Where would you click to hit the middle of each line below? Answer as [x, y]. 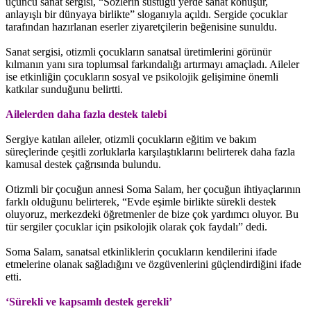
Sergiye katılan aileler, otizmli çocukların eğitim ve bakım [131, 139]
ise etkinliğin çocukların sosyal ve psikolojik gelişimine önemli [142, 76]
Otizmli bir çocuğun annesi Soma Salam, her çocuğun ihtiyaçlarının [153, 189]
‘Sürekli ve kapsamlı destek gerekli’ [89, 301]
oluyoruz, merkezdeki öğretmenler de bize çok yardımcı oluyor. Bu [152, 214]
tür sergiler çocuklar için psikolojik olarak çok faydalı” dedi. [136, 226]
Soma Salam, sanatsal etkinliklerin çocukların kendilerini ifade [141, 251]
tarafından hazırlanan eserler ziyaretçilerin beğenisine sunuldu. [141, 26]
